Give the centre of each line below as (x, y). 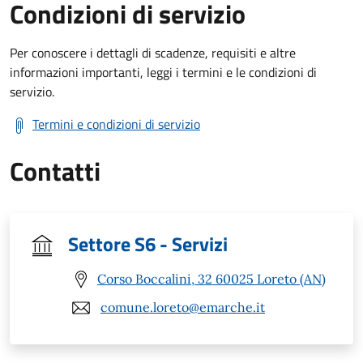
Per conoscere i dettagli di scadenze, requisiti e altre (153, 52)
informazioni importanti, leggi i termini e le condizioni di (163, 72)
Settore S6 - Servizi (148, 243)
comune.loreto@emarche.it (183, 307)
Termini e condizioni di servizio (116, 124)
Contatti (55, 171)
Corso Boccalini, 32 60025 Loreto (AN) (211, 279)
